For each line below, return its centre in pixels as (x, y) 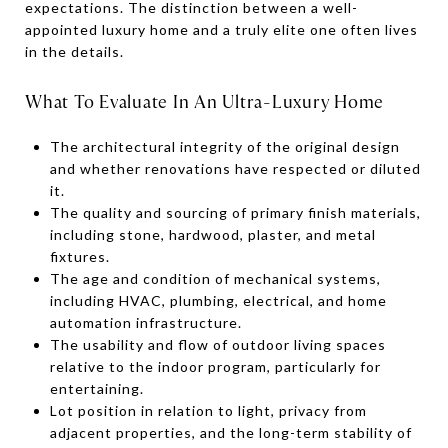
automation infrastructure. (145, 322)
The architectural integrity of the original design (224, 146)
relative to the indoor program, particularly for (215, 366)
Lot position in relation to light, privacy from (208, 410)
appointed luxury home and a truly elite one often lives (221, 29)
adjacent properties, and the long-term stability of (230, 432)
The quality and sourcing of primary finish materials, (235, 212)
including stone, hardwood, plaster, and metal (212, 234)
